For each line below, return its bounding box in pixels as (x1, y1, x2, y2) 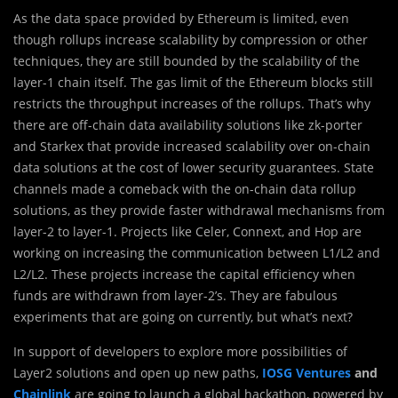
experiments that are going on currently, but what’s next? (13, 308, 353, 326)
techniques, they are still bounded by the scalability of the (13, 52, 360, 70)
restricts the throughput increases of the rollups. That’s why (13, 95, 370, 113)
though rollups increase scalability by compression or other (13, 31, 368, 49)
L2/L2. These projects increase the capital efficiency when (13, 266, 355, 283)
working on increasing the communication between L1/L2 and (13, 244, 380, 262)
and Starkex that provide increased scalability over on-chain (13, 138, 370, 155)
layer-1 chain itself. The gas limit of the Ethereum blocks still (13, 74, 373, 92)
